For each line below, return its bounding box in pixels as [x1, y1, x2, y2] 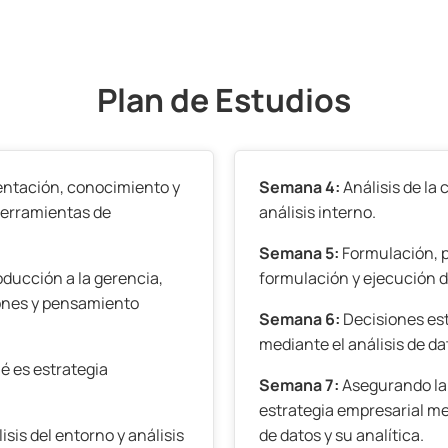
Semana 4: [259, 176, 343, 198]
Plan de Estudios [97, 78, 351, 122]
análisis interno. [259, 201, 376, 223]
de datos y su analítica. [259, 424, 424, 446]
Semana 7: [259, 374, 339, 396]
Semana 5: [259, 242, 339, 264]
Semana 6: [259, 308, 340, 330]
